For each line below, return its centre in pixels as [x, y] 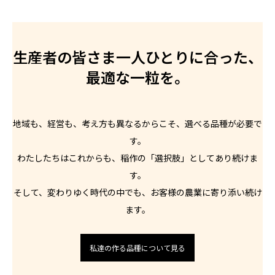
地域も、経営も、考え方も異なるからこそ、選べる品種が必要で [137, 123]
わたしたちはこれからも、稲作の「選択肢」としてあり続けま [137, 157]
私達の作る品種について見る [137, 248]
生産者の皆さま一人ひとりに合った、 [137, 57]
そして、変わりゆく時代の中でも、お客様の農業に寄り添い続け [137, 192]
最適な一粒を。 [137, 77]
